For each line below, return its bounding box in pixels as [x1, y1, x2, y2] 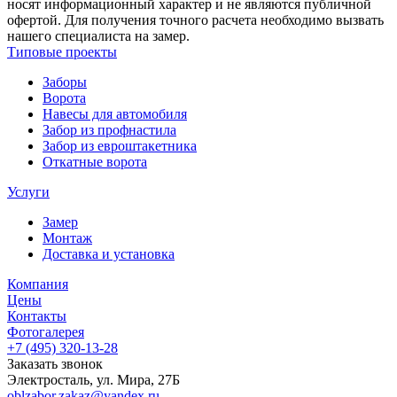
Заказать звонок [7, 355, 103, 371]
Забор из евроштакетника [43, 137, 197, 153]
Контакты [7, 307, 66, 323]
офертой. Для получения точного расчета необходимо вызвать [7, 12, 384, 27]
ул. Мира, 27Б [97, 371, 180, 387]
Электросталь [7, 371, 90, 387]
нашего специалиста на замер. [7, 27, 190, 43]
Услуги [7, 183, 50, 199]
